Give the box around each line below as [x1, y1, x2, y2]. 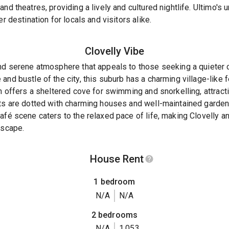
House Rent [89, 153, 144, 166]
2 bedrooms [91, 210, 138, 220]
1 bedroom [94, 177, 135, 187]
